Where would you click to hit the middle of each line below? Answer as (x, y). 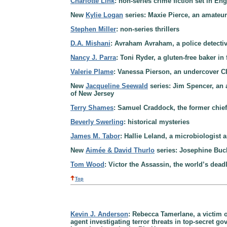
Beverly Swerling (97, 122)
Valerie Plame (92, 71)
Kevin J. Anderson (99, 214)
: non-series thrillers (148, 29)
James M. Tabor (95, 136)
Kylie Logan (104, 15)
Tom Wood (87, 164)
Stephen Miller (93, 29)
